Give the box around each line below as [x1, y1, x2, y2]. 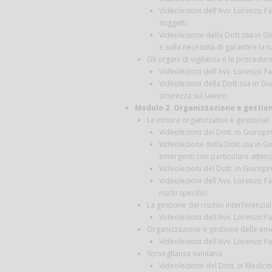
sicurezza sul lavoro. [159, 90, 229, 101]
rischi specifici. [159, 187, 209, 198]
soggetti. [159, 17, 189, 28]
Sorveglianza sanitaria [147, 248, 222, 259]
